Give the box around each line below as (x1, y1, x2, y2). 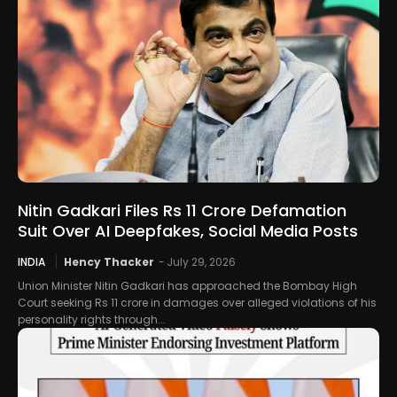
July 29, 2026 (167, 254, 236, 270)
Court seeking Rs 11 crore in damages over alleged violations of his (18, 295, 377, 311)
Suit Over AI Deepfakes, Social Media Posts (18, 220, 358, 243)
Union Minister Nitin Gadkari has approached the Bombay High (18, 278, 357, 294)
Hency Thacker (64, 254, 154, 270)
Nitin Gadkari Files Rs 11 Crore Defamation (18, 199, 346, 222)
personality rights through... (18, 312, 166, 328)
